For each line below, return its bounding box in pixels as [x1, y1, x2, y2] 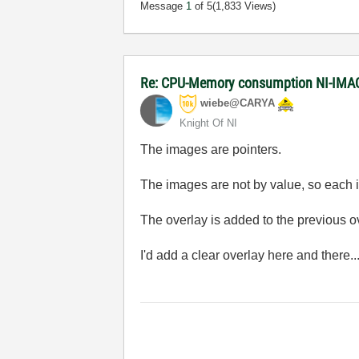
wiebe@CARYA [200, 97, 276, 110]
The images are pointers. [140, 143, 282, 156]
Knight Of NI [179, 117, 238, 129]
